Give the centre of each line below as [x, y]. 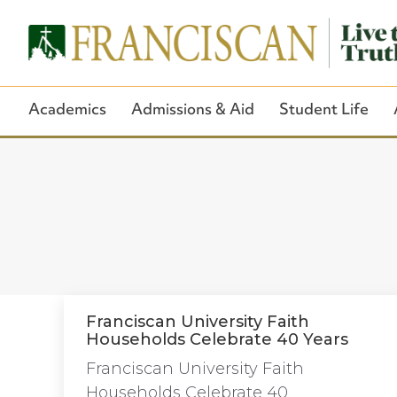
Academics [67, 109]
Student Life [324, 109]
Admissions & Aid [193, 109]
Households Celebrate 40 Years [217, 339]
